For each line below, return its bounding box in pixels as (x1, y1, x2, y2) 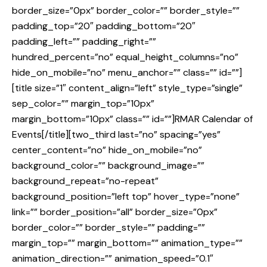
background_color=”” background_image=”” (12, 159, 204, 172)
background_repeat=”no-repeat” (12, 175, 159, 188)
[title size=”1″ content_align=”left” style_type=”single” (12, 82, 243, 95)
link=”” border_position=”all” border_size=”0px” (12, 206, 218, 219)
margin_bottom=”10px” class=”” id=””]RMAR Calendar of (12, 113, 253, 126)
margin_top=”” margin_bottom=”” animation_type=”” (12, 237, 243, 250)
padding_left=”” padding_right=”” (12, 35, 156, 48)
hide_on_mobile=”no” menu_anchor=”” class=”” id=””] (12, 66, 242, 79)
